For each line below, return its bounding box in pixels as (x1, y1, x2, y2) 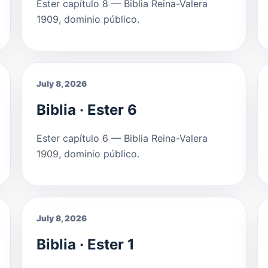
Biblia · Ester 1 (36, 235, 135, 253)
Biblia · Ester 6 (36, 100, 137, 118)
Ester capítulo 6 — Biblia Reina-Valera (36, 132, 208, 144)
